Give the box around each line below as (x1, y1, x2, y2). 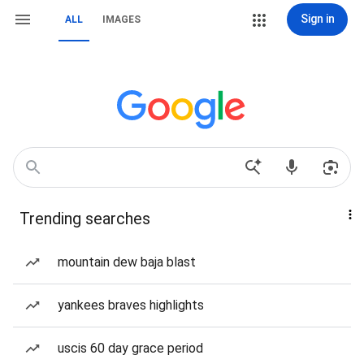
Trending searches (19, 209, 150, 228)
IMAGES (102, 14, 141, 25)
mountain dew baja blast (58, 254, 196, 270)
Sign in (300, 12, 335, 25)
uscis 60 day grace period (58, 340, 203, 356)
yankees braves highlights (58, 297, 204, 313)
